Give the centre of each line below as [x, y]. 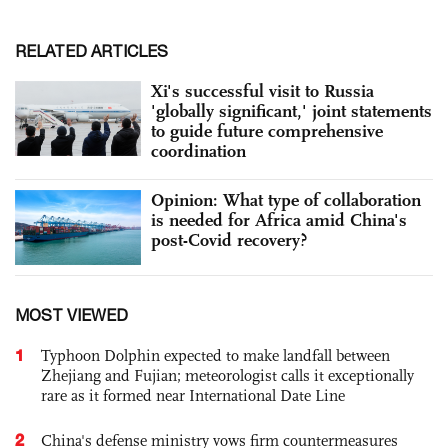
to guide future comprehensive [267, 130]
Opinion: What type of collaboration [286, 199]
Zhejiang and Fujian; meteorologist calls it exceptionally [227, 376]
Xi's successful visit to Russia [262, 90]
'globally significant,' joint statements [291, 110]
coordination [198, 150]
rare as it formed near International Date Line [193, 396]
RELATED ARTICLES [91, 50]
